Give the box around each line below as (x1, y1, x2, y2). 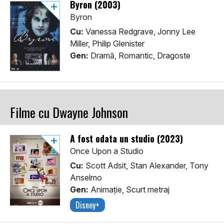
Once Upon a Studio (70, 146, 143, 156)
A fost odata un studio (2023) (70, 132, 183, 145)
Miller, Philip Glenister (70, 38, 144, 49)
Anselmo (70, 172, 102, 183)
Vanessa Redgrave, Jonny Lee (83, 26, 195, 37)
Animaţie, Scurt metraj (88, 184, 169, 195)
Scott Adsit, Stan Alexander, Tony (83, 160, 208, 171)
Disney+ (75, 199, 99, 211)
